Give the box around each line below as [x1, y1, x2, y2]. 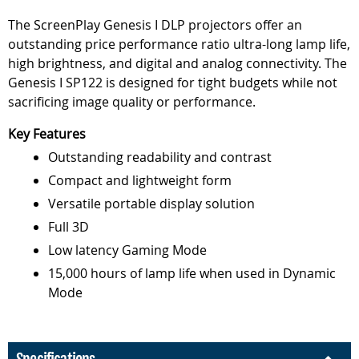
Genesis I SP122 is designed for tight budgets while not [8, 74, 337, 91]
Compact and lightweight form [48, 171, 232, 189]
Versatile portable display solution [48, 195, 255, 212]
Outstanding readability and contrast [48, 148, 272, 166]
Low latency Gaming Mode [48, 241, 207, 259]
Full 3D [48, 218, 89, 236]
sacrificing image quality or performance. [8, 93, 256, 111]
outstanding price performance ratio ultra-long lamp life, [8, 35, 350, 53]
